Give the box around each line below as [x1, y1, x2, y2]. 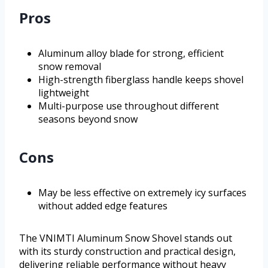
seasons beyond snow [38, 112, 138, 126]
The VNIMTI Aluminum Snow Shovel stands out [19, 231, 232, 245]
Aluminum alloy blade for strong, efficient [38, 46, 224, 60]
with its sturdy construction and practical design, [19, 244, 236, 258]
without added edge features [38, 199, 167, 212]
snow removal [38, 59, 101, 73]
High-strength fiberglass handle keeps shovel [38, 72, 243, 86]
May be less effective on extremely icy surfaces [38, 185, 246, 199]
